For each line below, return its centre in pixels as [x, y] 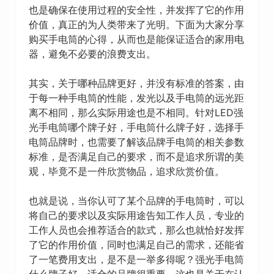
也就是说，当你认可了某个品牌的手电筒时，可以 [136, 200]
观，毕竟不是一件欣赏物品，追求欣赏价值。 [126, 171]
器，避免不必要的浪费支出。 [92, 54]
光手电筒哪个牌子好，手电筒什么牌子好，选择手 [136, 127]
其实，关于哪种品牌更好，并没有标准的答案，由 [136, 83]
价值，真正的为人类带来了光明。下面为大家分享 [136, 24]
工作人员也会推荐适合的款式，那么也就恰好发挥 [136, 230]
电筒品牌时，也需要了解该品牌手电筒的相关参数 [136, 142]
